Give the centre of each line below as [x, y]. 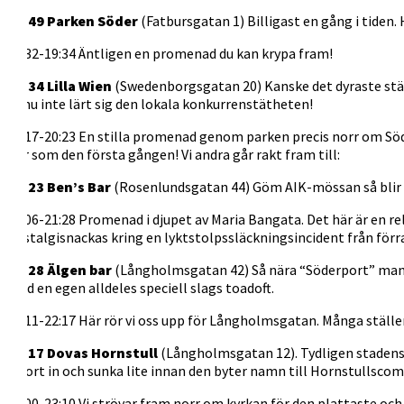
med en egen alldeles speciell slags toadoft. [141, 288]
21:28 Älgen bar [60, 270]
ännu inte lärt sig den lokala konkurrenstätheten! [160, 104]
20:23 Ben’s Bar [59, 187]
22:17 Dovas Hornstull [83, 353]
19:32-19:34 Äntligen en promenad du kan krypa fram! [170, 54]
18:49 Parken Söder [73, 21]
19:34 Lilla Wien [60, 86]
